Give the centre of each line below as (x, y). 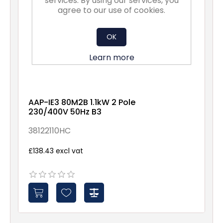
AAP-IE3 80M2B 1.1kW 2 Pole (82, 102)
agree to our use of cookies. (111, 10)
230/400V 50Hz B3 (65, 112)
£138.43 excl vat (56, 151)
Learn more (111, 57)
